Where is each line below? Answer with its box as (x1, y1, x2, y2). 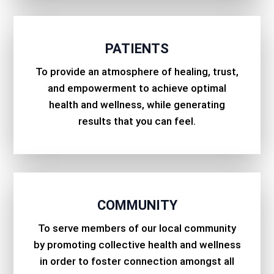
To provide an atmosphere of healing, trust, (35, 65, 239, 78)
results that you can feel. (78, 115, 196, 128)
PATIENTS (105, 41, 169, 57)
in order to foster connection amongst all (40, 255, 234, 268)
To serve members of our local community (38, 222, 236, 235)
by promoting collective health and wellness (33, 239, 241, 251)
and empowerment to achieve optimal (48, 82, 226, 95)
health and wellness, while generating (49, 98, 225, 111)
